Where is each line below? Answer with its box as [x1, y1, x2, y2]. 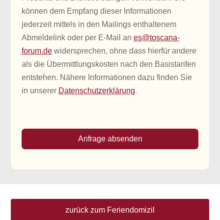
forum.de [21, 47, 52, 55]
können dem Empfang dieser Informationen [21, 7, 171, 16]
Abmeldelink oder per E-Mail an [21, 33, 134, 42]
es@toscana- [133, 33, 180, 42]
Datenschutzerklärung [58, 86, 135, 95]
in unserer [21, 86, 58, 95]
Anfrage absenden [78, 135, 142, 143]
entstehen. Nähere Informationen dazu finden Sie [21, 73, 192, 82]
